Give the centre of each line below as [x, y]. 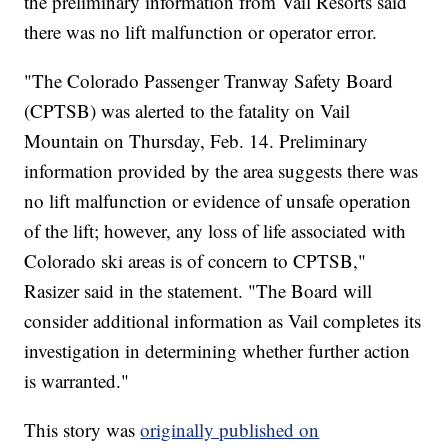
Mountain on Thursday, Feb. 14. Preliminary [196, 141]
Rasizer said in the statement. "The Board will [198, 291]
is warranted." [77, 381]
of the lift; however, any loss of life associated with [215, 231]
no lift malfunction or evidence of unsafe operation [218, 201]
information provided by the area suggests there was [221, 171]
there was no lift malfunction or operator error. [201, 32]
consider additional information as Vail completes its [223, 321]
